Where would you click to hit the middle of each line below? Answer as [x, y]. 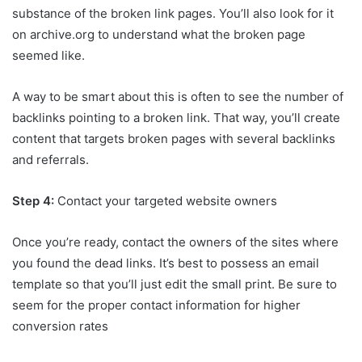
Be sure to [307, 284]
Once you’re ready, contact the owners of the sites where [175, 242]
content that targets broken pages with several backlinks [174, 139]
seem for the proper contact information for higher [156, 305]
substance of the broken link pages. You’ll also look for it [173, 14]
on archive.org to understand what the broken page [159, 35]
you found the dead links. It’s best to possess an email [166, 263]
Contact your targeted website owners [166, 201]
